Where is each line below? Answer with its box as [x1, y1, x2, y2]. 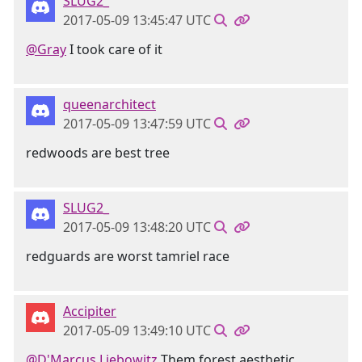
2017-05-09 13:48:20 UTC [63, 218, 211, 236]
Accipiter [63, 302, 116, 320]
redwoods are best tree [26, 144, 170, 162]
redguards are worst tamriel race [26, 247, 229, 265]
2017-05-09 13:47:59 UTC [63, 115, 211, 133]
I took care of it [66, 40, 162, 58]
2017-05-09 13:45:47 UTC [63, 11, 211, 29]
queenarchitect [63, 95, 156, 113]
